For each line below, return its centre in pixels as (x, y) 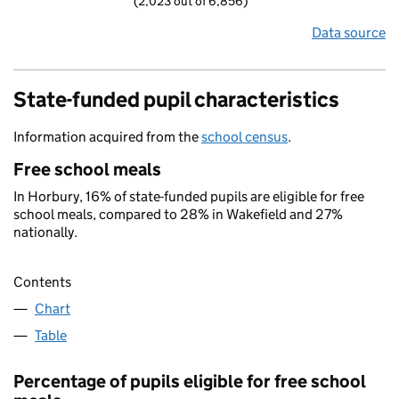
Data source (349, 33)
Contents (42, 282)
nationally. (45, 232)
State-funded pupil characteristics (176, 99)
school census (244, 137)
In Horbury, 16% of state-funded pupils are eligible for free (189, 196)
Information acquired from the (107, 137)
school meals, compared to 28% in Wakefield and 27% (178, 214)
